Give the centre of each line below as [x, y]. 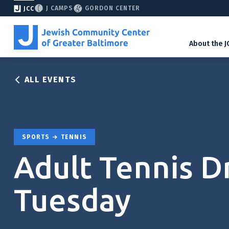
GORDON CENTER [112, 8]
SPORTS [37, 137]
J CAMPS [60, 8]
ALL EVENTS [50, 79]
